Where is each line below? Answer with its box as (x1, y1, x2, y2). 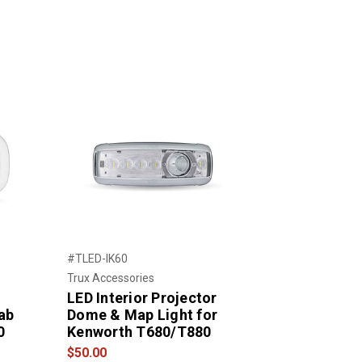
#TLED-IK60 (67, 251, 128, 265)
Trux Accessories (67, 271, 154, 284)
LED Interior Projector (67, 288, 217, 306)
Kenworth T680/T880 (67, 322, 212, 340)
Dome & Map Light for (67, 305, 217, 323)
